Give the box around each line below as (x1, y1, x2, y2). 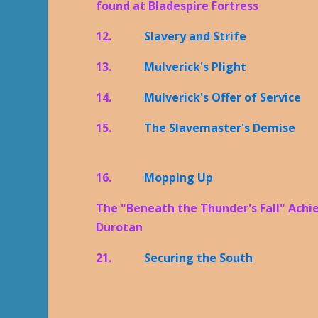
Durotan (96, 219, 143, 235)
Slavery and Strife (144, 28, 247, 44)
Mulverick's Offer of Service (144, 89, 302, 105)
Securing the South (144, 249, 253, 265)
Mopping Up (144, 169, 214, 185)
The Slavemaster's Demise (144, 119, 296, 136)
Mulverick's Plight (144, 58, 247, 75)
